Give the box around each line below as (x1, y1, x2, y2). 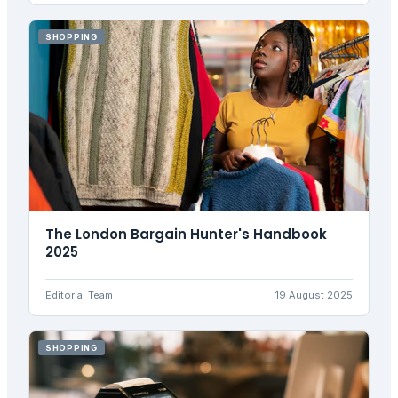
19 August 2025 (275, 288, 353, 301)
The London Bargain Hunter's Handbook (45, 224, 327, 243)
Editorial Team (45, 288, 113, 301)
